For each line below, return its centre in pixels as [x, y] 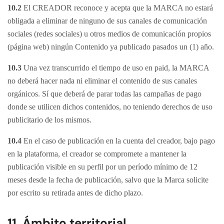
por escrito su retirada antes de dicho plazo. [75, 193]
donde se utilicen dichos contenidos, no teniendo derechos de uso [110, 107]
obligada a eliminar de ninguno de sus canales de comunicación [107, 21]
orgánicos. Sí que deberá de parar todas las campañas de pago [104, 94]
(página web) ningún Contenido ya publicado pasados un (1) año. [111, 47]
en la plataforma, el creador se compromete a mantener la [97, 154]
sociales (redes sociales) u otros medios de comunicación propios [109, 34]
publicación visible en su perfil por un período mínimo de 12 [102, 167]
